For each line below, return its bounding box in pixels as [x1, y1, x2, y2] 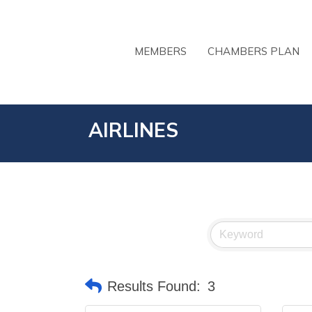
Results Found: [107, 278, 201, 294]
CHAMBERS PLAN [208, 44, 299, 58]
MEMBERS [134, 44, 187, 58]
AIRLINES [88, 118, 178, 142]
